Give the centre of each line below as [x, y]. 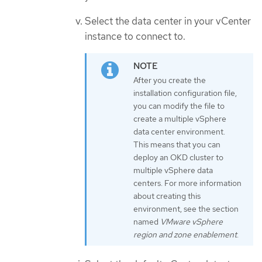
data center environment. [179, 132]
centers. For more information [187, 183]
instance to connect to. [135, 36]
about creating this [167, 196]
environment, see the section [186, 209]
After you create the [170, 80]
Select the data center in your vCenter [168, 21]
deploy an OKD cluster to [178, 158]
